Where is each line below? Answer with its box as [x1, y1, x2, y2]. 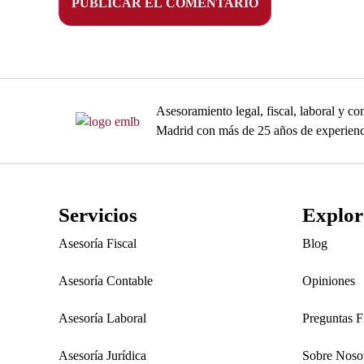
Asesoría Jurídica [58, 349, 146, 362]
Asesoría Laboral [58, 311, 146, 325]
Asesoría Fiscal [58, 236, 136, 250]
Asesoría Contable [58, 274, 153, 288]
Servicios [58, 204, 137, 226]
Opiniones [302, 274, 355, 288]
